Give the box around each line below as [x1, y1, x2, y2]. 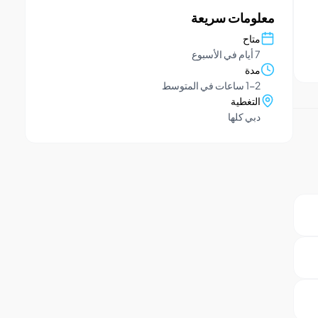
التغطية [231, 94, 261, 107]
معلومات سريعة [191, 9, 275, 26]
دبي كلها [228, 110, 261, 123]
